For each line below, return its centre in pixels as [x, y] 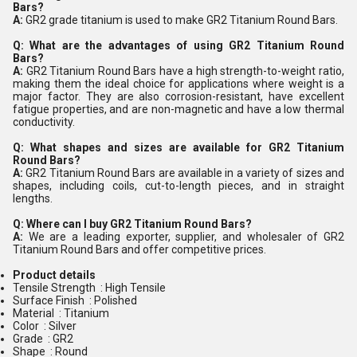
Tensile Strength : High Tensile [89, 288]
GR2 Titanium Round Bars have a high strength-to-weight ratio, [185, 71]
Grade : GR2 [43, 339]
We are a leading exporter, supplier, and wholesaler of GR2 [186, 237]
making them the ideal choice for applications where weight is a [178, 84]
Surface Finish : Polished [75, 300]
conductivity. [44, 122]
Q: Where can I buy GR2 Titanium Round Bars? [132, 224]
